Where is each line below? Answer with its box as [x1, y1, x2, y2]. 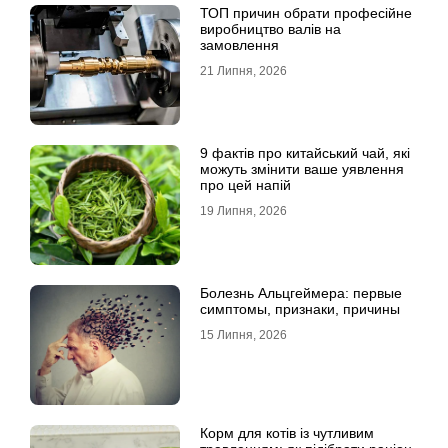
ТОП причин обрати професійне [200, 5, 412, 21]
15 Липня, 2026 [200, 328, 287, 342]
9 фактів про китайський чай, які [200, 145, 410, 161]
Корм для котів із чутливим [200, 425, 374, 441]
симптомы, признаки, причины [200, 301, 400, 317]
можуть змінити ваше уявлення [200, 161, 404, 177]
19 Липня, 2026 [200, 204, 287, 218]
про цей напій [200, 177, 291, 193]
